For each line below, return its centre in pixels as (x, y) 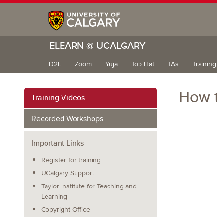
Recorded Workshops (67, 119)
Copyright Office (66, 209)
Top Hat (143, 64)
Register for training (71, 160)
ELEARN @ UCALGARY (98, 45)
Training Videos (58, 98)
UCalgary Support (68, 173)
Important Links (58, 143)
